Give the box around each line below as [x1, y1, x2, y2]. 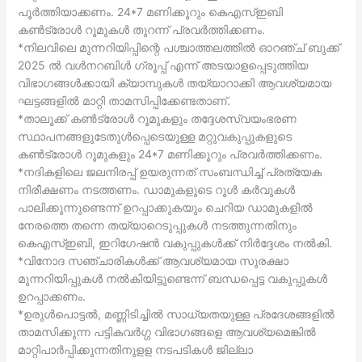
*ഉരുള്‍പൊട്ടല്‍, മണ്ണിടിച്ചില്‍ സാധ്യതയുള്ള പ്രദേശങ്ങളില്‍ [17, 306, 335, 321]
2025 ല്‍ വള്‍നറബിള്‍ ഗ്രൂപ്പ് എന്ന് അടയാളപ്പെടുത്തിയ [17, 57, 308, 72]
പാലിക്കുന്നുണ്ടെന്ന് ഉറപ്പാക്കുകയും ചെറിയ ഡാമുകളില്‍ [17, 200, 313, 214]
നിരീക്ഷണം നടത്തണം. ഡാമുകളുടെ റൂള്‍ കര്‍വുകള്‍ [17, 182, 295, 196]
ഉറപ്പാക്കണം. [17, 288, 86, 303]
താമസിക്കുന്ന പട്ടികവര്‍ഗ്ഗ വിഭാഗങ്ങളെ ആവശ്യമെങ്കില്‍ [17, 324, 316, 339]
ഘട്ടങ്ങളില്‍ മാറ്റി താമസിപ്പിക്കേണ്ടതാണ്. [17, 93, 230, 107]
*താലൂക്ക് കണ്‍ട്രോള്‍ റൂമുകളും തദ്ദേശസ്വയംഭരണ [17, 111, 297, 125]
